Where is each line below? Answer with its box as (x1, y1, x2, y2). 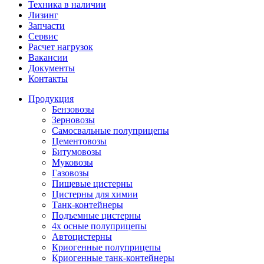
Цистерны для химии (52, 189, 138, 199)
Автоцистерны (52, 231, 112, 242)
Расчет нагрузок (28, 41, 93, 52)
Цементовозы (52, 136, 107, 146)
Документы (28, 62, 75, 73)
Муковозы (52, 157, 93, 167)
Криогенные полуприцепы (52, 242, 161, 252)
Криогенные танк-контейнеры (52, 252, 174, 263)
